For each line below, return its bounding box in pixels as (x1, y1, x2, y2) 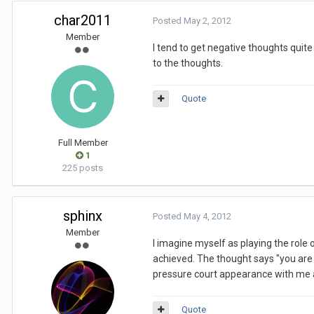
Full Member (57, 137, 108, 148)
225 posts (62, 163, 103, 173)
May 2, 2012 (184, 15, 231, 26)
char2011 (54, 12, 111, 29)
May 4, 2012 (184, 211, 231, 221)
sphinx (63, 207, 102, 224)
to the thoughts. (153, 57, 223, 69)
